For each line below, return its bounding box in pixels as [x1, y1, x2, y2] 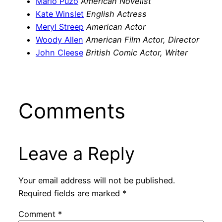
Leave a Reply [18, 142, 135, 165]
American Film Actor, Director [86, 34, 199, 45]
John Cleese [36, 47, 83, 57]
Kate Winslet [36, 8, 84, 19]
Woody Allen [36, 34, 83, 45]
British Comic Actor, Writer [86, 47, 188, 57]
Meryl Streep [36, 21, 84, 32]
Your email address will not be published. [18, 175, 175, 185]
